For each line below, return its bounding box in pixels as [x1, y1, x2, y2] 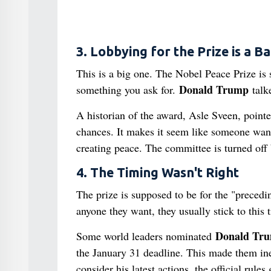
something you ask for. [76, 82, 179, 97]
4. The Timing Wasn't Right [76, 165, 239, 180]
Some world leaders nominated [76, 229, 215, 243]
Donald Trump [178, 82, 249, 97]
